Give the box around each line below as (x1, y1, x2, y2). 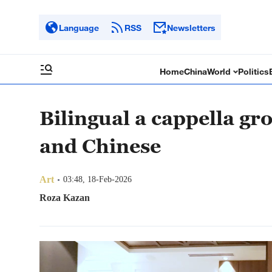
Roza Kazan (39, 192, 90, 203)
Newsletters (167, 22, 216, 33)
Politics (238, 66, 270, 76)
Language (59, 22, 99, 33)
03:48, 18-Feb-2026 (63, 175, 132, 184)
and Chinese (39, 134, 161, 157)
